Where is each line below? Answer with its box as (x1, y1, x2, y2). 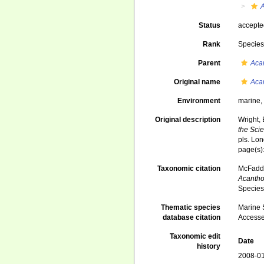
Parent (198, 59, 221, 67)
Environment (177, 97, 221, 105)
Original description (155, 115, 221, 124)
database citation (163, 213, 221, 222)
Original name (174, 78, 221, 86)
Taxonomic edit (170, 232, 221, 240)
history (197, 242, 221, 250)
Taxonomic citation (157, 164, 221, 173)
